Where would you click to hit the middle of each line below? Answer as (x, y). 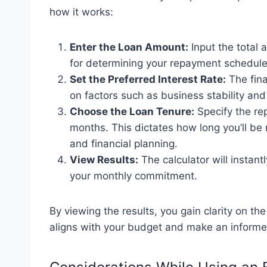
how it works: (81, 12)
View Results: (104, 159)
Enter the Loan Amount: (129, 47)
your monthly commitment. (133, 176)
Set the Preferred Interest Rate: (148, 79)
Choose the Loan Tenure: (132, 111)
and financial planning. (124, 143)
